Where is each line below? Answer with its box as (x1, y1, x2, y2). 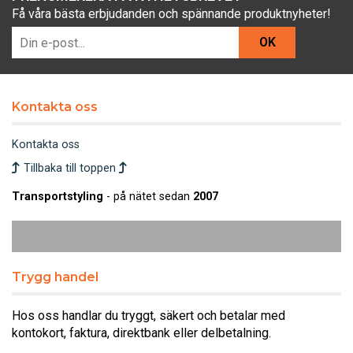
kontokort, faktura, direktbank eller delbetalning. (12, 325, 274, 340)
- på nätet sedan (106, 190, 193, 203)
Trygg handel (12, 269, 98, 284)
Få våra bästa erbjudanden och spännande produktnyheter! (12, 6, 331, 21)
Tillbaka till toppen (20, 162, 119, 175)
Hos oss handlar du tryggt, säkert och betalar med (12, 308, 285, 323)
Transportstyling (12, 190, 106, 203)
